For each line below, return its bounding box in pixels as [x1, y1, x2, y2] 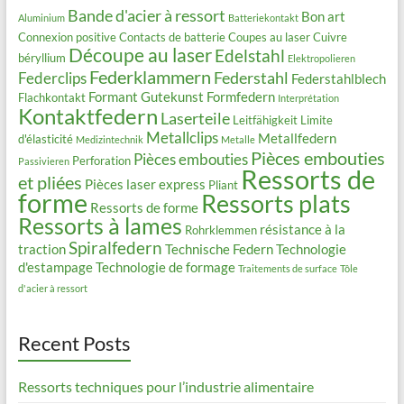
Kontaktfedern [17, 103, 158, 130]
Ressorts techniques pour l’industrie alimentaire [17, 378, 314, 396]
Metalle [220, 133, 255, 146]
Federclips [17, 69, 87, 88]
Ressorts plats [200, 188, 351, 219]
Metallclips [145, 128, 218, 148]
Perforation [71, 153, 131, 169]
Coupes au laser [227, 30, 310, 45]
